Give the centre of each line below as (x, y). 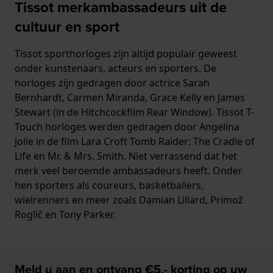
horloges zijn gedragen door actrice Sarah (112, 83)
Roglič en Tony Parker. (66, 214)
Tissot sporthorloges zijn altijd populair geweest (126, 53)
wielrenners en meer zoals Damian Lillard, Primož (129, 200)
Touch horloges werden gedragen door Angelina (127, 126)
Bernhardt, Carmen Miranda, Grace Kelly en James (130, 97)
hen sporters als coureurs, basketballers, (109, 185)
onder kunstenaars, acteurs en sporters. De (115, 68)
